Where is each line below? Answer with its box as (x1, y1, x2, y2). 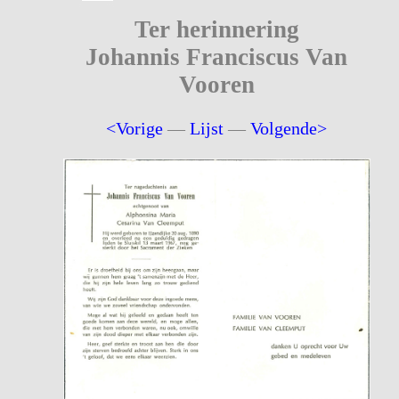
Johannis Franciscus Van (85, 43, 348, 70)
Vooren (178, 70, 255, 98)
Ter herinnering (134, 15, 299, 43)
